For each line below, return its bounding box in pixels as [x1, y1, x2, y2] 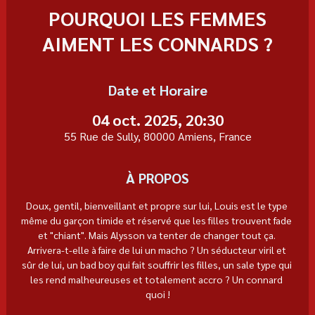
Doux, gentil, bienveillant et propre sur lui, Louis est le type [25, 198, 290, 212]
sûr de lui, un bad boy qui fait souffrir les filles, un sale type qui [21, 257, 294, 271]
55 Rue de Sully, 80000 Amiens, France [63, 128, 252, 143]
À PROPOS [126, 168, 189, 187]
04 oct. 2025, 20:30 [91, 109, 224, 129]
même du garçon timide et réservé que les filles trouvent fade [21, 213, 294, 226]
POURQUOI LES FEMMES [49, 4, 266, 30]
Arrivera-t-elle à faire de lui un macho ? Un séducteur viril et [27, 243, 288, 256]
